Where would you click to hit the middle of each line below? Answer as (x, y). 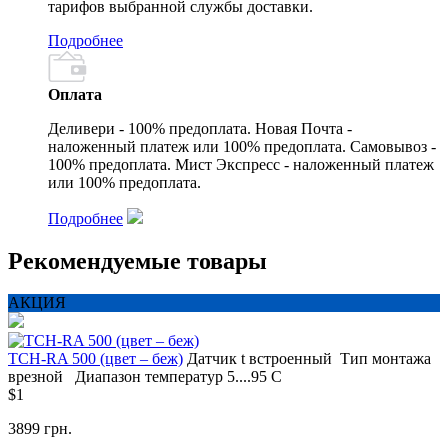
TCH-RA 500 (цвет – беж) (95, 359)
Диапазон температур (149, 377)
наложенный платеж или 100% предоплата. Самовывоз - (242, 146)
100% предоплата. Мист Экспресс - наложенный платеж (241, 164)
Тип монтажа (385, 359)
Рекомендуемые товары (137, 260)
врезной (35, 377)
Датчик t (216, 359)
